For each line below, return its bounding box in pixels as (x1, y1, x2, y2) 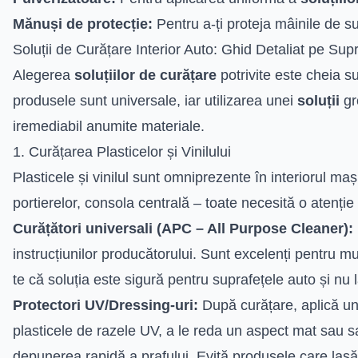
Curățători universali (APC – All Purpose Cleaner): (13, 220, 353, 237)
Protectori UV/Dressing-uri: (13, 296, 198, 313)
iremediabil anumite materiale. (13, 117, 205, 134)
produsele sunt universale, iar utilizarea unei (13, 92, 297, 109)
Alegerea (13, 66, 74, 83)
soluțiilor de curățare (74, 66, 217, 83)
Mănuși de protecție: (13, 15, 153, 32)
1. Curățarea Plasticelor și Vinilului (13, 143, 231, 160)
